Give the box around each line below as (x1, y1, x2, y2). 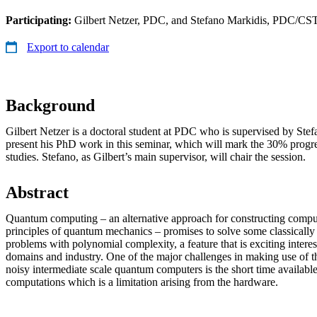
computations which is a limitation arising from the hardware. (6, 275, 278, 288)
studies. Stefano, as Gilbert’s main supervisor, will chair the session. (6, 150, 306, 163)
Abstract (6, 183, 69, 202)
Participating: (6, 13, 74, 26)
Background (6, 96, 95, 115)
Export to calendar (27, 40, 109, 53)
